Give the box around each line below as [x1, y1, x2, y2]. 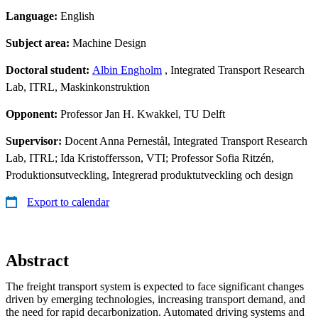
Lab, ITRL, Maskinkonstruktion [6, 80, 150, 93]
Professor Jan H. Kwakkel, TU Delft [60, 107, 225, 120]
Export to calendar [27, 195, 109, 208]
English [60, 9, 94, 22]
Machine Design [72, 36, 146, 49]
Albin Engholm [92, 63, 162, 76]
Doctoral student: [6, 63, 92, 76]
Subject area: [6, 36, 72, 49]
